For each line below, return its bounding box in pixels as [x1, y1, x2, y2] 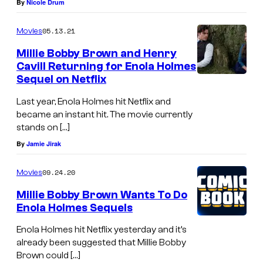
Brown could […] [16, 250, 80, 261]
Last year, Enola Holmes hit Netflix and [16, 96, 171, 107]
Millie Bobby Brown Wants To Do [16, 188, 187, 201]
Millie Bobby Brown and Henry [16, 47, 177, 60]
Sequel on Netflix [16, 73, 106, 86]
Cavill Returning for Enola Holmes [16, 60, 196, 73]
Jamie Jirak [26, 139, 61, 148]
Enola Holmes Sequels [16, 201, 133, 214]
